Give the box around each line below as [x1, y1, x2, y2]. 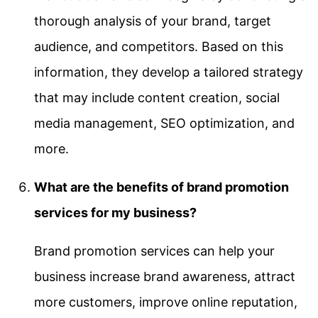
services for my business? [34, 204, 197, 220]
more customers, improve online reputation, [34, 294, 297, 309]
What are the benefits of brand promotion [34, 179, 289, 194]
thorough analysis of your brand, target [34, 13, 271, 28]
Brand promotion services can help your [34, 243, 275, 258]
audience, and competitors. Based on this [34, 38, 283, 54]
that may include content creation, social [34, 89, 280, 105]
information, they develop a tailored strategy [34, 64, 303, 79]
